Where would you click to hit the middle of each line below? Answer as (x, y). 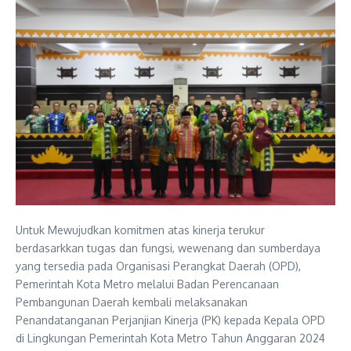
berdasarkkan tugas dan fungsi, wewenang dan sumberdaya (168, 248)
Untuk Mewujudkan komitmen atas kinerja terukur (140, 230)
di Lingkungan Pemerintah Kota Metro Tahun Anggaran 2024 (170, 338)
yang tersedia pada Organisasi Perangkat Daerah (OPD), (158, 266)
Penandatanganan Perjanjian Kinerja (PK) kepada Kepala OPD (170, 320)
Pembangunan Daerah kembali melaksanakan (132, 302)
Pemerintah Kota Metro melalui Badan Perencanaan (147, 284)
